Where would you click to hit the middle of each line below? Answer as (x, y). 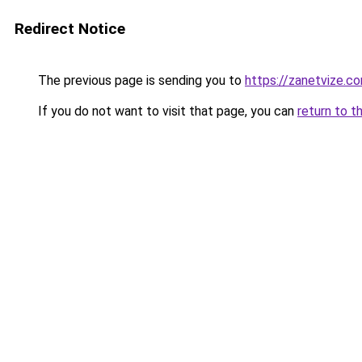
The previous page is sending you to (140, 80)
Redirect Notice (70, 29)
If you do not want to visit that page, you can (166, 111)
